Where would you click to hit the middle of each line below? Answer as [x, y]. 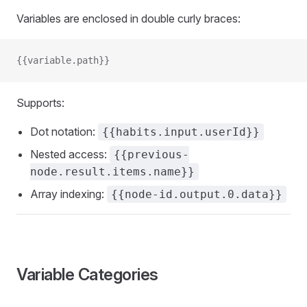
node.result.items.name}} [112, 172]
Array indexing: [69, 194]
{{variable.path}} [63, 60]
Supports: [40, 103]
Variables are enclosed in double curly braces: [128, 19]
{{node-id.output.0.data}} [197, 194]
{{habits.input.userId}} [181, 132]
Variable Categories [87, 274]
